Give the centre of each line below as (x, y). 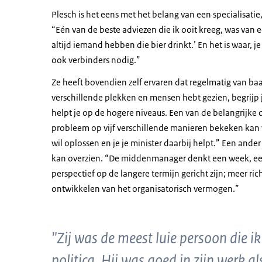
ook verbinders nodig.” (96, 60)
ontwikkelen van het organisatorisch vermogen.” (145, 189)
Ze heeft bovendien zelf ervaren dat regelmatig (141, 82)
